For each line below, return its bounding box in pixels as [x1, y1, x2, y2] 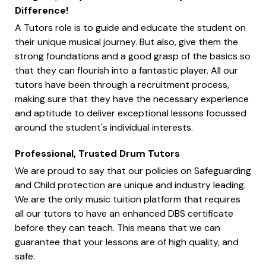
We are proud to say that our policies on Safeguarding [15, 164, 251, 177]
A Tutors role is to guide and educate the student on [15, 21, 246, 34]
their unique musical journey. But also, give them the [15, 35, 238, 48]
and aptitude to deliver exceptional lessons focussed [15, 106, 246, 119]
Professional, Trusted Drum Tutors [15, 147, 180, 160]
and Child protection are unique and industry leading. [15, 178, 246, 191]
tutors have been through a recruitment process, [15, 78, 229, 91]
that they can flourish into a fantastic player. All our [15, 64, 238, 77]
